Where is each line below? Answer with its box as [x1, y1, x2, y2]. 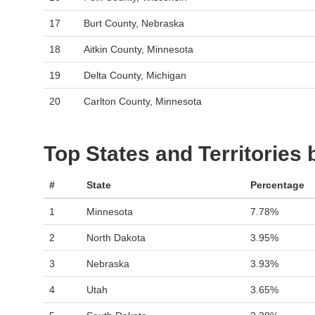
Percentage [250, 179, 304, 191]
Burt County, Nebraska [84, 18, 184, 29]
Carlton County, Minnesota [84, 96, 202, 107]
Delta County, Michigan [84, 70, 186, 81]
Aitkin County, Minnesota [84, 44, 193, 55]
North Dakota [86, 232, 146, 243]
